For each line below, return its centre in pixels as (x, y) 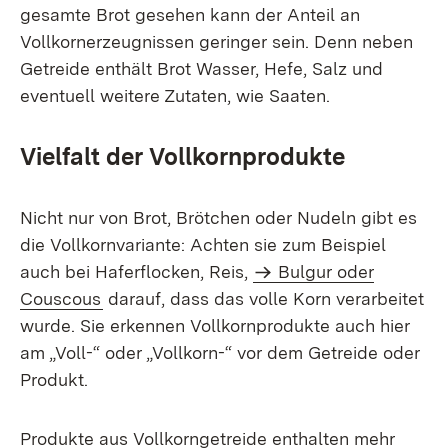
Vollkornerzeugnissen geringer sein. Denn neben (216, 41)
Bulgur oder (326, 271)
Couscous (60, 298)
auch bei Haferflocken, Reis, (136, 271)
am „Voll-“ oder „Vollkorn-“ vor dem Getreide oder (220, 352)
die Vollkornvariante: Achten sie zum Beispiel (203, 244)
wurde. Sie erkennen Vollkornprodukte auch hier (215, 325)
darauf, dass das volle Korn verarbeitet (263, 298)
